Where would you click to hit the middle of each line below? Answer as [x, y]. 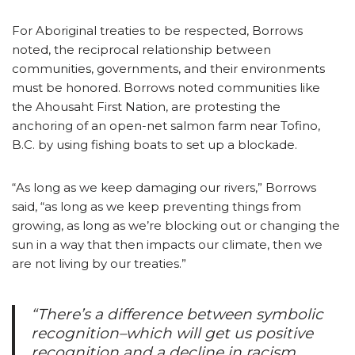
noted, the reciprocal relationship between [141, 49]
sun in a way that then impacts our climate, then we [167, 244]
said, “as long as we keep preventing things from [157, 206]
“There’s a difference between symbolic [177, 314]
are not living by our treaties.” [99, 263]
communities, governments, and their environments [168, 68]
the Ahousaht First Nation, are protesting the [146, 106]
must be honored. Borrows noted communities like [166, 87]
